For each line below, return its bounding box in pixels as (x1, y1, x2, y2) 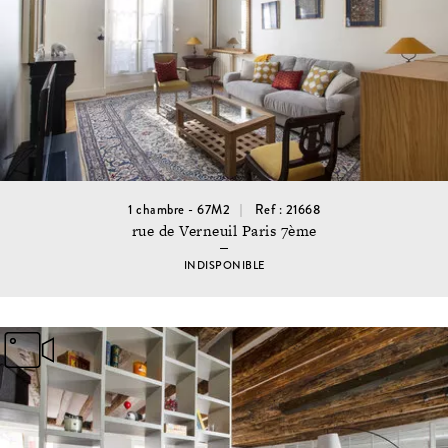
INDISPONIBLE (183, 257, 265, 273)
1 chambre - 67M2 (128, 200, 230, 219)
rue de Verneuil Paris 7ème (131, 220, 317, 242)
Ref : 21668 (254, 200, 320, 219)
